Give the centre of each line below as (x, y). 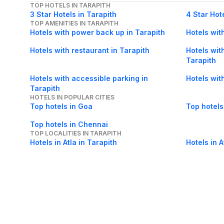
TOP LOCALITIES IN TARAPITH (76, 133)
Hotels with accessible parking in (89, 78)
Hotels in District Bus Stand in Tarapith (98, 170)
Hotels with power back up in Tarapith (97, 32)
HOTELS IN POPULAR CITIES (72, 97)
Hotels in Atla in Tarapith (73, 142)
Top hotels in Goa (61, 106)
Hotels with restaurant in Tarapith (90, 50)
